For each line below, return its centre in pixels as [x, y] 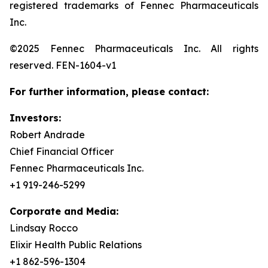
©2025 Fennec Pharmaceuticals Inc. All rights [134, 48]
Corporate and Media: [64, 211]
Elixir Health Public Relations [76, 245]
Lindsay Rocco [44, 228]
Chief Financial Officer [62, 151]
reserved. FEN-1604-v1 [63, 65]
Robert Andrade [47, 135]
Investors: [35, 118]
